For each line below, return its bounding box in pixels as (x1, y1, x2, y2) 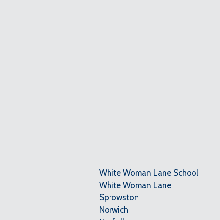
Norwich (99, 204, 128, 215)
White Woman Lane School (99, 167, 198, 178)
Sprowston (99, 192, 139, 202)
